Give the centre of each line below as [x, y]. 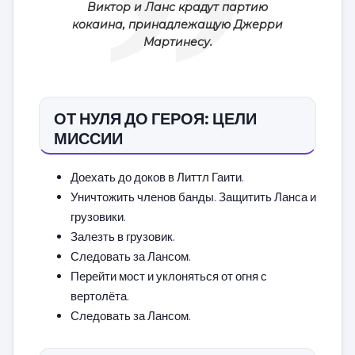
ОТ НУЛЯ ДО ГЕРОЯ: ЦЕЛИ [155, 118]
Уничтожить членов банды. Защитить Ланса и [193, 196]
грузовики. [98, 216]
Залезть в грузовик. [123, 236]
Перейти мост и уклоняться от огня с [169, 275]
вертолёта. [100, 295]
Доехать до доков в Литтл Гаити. [157, 176]
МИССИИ [88, 137]
